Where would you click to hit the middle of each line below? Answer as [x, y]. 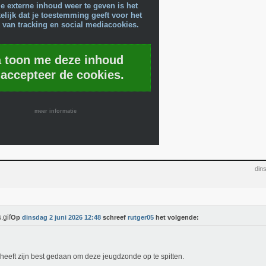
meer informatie [56, 111]
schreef [114, 217]
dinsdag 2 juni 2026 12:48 [61, 217]
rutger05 [141, 217]
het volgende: [176, 217]
